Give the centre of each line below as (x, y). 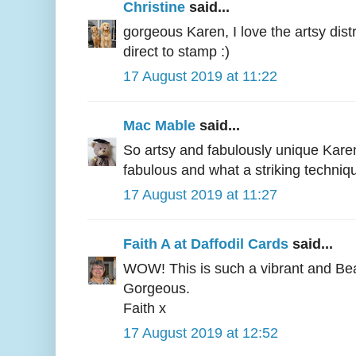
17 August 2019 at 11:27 (200, 194)
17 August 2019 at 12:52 (201, 333)
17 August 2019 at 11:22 (200, 76)
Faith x (145, 308)
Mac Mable (159, 125)
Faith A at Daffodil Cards (206, 244)
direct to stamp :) (176, 51)
